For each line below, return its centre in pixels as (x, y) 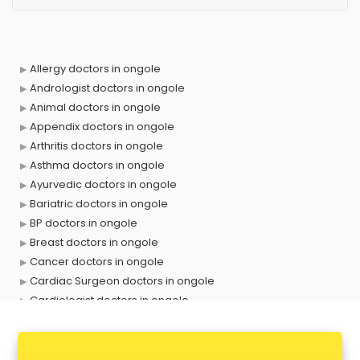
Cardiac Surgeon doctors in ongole (122, 281)
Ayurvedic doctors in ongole (103, 184)
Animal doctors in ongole (95, 107)
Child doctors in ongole (90, 319)
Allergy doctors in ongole (95, 69)
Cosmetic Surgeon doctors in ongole (126, 339)
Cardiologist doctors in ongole (109, 300)
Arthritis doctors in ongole (96, 146)
